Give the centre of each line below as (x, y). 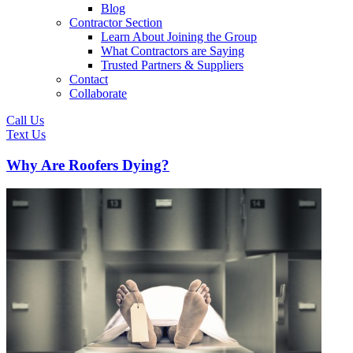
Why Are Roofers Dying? (88, 165)
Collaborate (98, 93)
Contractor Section (116, 22)
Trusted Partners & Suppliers (172, 65)
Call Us (25, 120)
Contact (89, 79)
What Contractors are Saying (173, 51)
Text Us (26, 134)
